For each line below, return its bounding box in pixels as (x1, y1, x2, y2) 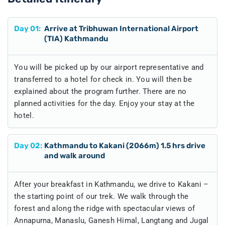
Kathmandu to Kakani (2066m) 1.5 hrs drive (44, 141, 205, 150)
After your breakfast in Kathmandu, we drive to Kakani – (14, 179, 209, 189)
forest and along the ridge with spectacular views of (14, 203, 195, 213)
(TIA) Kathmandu (44, 34, 108, 43)
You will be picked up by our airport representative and (14, 62, 204, 72)
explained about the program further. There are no (14, 86, 187, 96)
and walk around (44, 151, 105, 160)
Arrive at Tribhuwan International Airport (44, 24, 198, 33)
